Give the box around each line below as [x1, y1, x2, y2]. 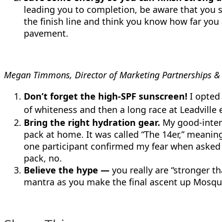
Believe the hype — [24, 164, 110, 176]
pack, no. [24, 152, 62, 164]
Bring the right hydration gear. [24, 116, 160, 128]
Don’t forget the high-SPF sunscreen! [24, 90, 187, 102]
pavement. [24, 27, 68, 39]
